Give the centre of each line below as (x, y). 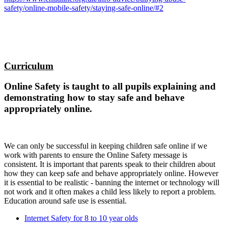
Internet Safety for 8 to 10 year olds (81, 218)
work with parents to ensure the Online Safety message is (96, 155)
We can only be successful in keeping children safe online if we (106, 146)
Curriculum (29, 66)
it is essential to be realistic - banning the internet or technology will (112, 183)
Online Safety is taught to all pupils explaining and (110, 87)
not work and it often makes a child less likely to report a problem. (110, 192)
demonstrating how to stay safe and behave (94, 98)
